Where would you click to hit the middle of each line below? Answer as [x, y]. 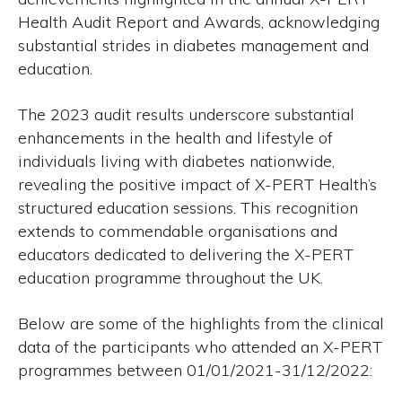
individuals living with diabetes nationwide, [176, 161]
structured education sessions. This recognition [188, 208]
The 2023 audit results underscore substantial [186, 114]
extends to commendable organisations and [178, 231]
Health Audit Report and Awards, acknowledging [199, 22]
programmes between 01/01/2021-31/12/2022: [195, 370]
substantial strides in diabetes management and [193, 45]
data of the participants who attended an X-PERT [200, 347]
